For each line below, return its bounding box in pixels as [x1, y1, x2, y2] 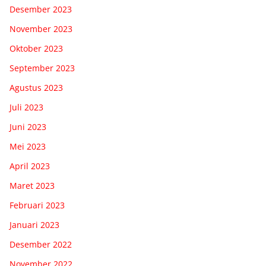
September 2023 [9, 62, 75, 74]
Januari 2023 [9, 218, 59, 230]
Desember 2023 [9, 3, 72, 15]
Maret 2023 [9, 179, 55, 191]
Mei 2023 [9, 140, 46, 152]
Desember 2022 [9, 238, 72, 250]
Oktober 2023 [9, 42, 63, 54]
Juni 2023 [9, 121, 46, 132]
